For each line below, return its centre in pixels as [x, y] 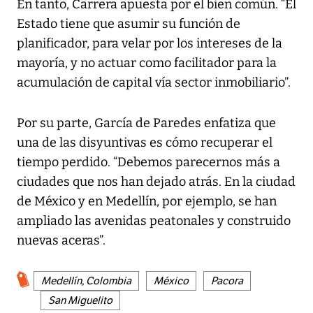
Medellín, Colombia [86, 281]
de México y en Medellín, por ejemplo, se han [147, 201]
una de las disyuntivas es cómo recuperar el [145, 142]
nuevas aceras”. [61, 240]
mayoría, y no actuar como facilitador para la [147, 63]
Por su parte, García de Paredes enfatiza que [146, 123]
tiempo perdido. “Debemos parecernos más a [148, 162]
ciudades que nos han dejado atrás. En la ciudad [156, 181]
